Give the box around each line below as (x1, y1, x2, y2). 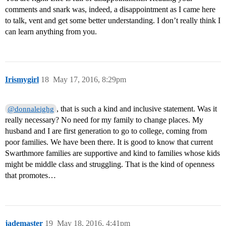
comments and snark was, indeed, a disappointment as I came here (5, 5, 215, 14)
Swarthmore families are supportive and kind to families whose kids (5, 149, 220, 158)
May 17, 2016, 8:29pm (53, 75, 126, 84)
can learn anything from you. (5, 27, 97, 36)
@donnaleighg (8, 105, 54, 114)
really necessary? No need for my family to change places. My (5, 116, 203, 125)
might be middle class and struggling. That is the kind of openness (5, 160, 214, 169)
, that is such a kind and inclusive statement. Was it (56, 104, 217, 114)
